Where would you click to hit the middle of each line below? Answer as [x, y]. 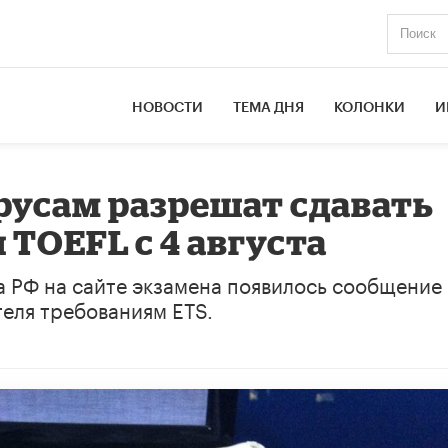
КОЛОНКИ [370, 107]
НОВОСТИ [168, 107]
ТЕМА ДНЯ [269, 107]
